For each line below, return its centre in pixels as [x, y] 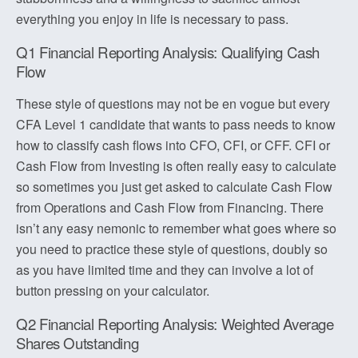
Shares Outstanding [78, 343]
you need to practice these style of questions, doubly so [172, 249]
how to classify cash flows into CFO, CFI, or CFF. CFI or [173, 145]
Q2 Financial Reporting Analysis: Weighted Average [175, 324]
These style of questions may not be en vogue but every [173, 103]
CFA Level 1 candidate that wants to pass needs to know [176, 124]
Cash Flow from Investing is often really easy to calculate [176, 166]
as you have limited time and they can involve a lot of [165, 270]
